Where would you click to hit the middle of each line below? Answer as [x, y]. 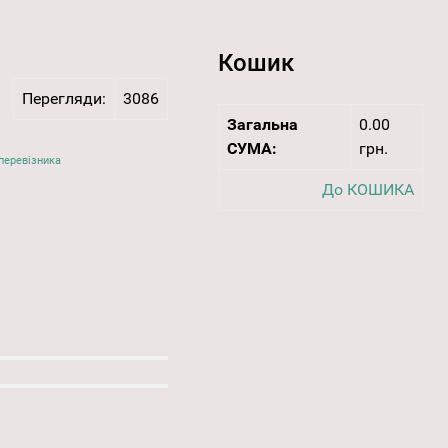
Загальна [262, 125]
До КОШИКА [367, 190]
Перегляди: [63, 99]
